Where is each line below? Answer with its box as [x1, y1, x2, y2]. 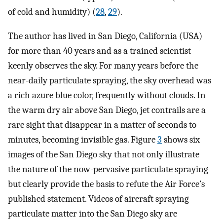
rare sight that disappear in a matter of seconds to [8, 119, 196, 131]
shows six [162, 134, 200, 146]
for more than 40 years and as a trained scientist [8, 45, 191, 57]
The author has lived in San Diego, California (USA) [8, 31, 202, 42]
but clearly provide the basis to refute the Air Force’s [8, 179, 205, 190]
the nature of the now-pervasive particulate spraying [8, 164, 208, 175]
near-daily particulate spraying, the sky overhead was [8, 75, 211, 86]
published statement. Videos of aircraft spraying [8, 193, 189, 205]
